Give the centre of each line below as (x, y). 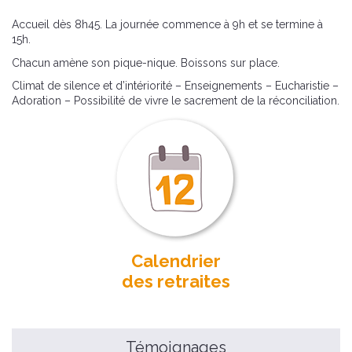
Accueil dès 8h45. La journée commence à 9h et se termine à (167, 24)
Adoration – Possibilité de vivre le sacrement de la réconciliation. (176, 101)
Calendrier (176, 261)
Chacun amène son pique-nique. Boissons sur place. (146, 62)
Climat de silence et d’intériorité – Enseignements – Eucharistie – (175, 86)
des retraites (176, 281)
